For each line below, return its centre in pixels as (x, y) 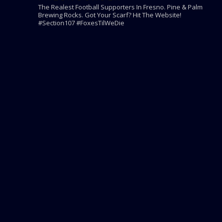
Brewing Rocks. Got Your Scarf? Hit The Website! (110, 15)
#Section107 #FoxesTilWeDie (81, 23)
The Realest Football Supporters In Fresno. (102, 7)
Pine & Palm (184, 7)
